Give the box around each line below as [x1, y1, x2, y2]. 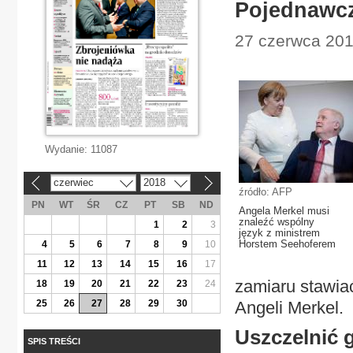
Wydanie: [45, 143, 91, 155]
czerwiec [53, 176, 94, 188]
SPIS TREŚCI [28, 336, 80, 346]
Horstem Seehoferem [239, 238, 336, 250]
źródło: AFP [239, 186, 292, 198]
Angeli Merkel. [235, 298, 344, 318]
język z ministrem [239, 227, 320, 239]
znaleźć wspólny [239, 216, 314, 228]
